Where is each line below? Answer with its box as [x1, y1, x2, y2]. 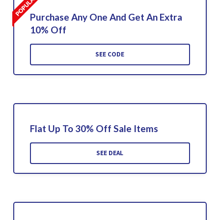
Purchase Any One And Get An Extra [29, 11, 182, 23]
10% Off [29, 24, 66, 35]
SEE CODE [95, 50, 125, 58]
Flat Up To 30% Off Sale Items [29, 122, 158, 134]
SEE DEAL [96, 148, 124, 157]
